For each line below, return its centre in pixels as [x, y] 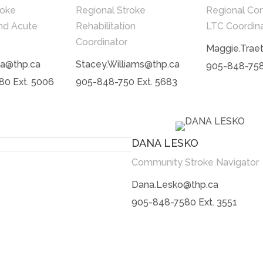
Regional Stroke [111, 10]
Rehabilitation [106, 26]
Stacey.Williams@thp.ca [128, 64]
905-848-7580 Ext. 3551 [184, 202]
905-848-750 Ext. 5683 [127, 82]
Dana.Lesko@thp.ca [175, 184]
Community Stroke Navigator [195, 162]
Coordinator [102, 42]
